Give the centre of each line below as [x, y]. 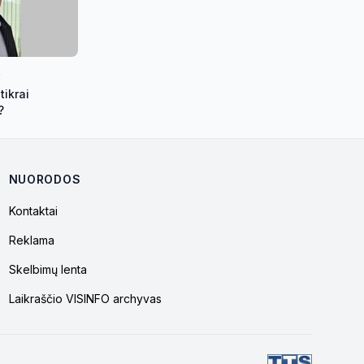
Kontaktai [33, 210]
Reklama [31, 240]
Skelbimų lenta [48, 269]
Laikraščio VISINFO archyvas [85, 298]
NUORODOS [45, 179]
